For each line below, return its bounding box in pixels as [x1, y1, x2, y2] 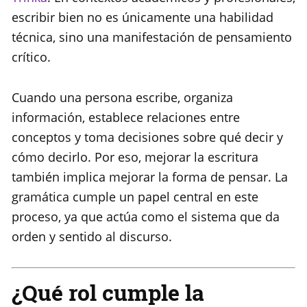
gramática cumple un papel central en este [12, 188, 258, 206]
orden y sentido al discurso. [12, 228, 172, 245]
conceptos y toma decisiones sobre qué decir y [12, 129, 283, 146]
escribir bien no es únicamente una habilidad [12, 9, 273, 26]
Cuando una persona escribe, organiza [12, 89, 233, 106]
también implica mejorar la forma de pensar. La [12, 169, 288, 186]
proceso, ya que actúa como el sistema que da [12, 208, 280, 225]
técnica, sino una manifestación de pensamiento [12, 29, 292, 46]
